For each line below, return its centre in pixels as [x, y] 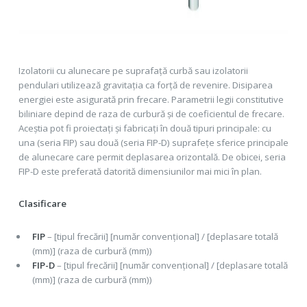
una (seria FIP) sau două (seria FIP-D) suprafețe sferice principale [153, 142]
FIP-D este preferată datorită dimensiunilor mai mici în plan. [140, 171]
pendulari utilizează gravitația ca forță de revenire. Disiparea [145, 85]
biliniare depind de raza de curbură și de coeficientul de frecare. [151, 113]
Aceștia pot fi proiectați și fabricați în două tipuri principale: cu [145, 128]
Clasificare [42, 204]
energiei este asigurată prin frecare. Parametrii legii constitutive [151, 99]
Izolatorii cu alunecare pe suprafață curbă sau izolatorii [133, 70]
